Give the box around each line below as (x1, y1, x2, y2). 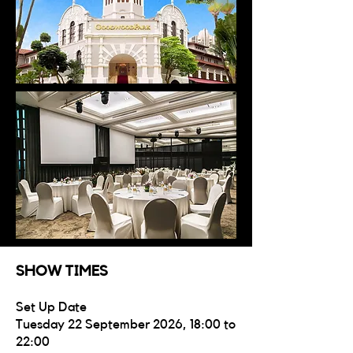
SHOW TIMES (16, 264, 108, 279)
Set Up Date (16, 300, 87, 314)
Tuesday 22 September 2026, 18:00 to (16, 318, 236, 331)
